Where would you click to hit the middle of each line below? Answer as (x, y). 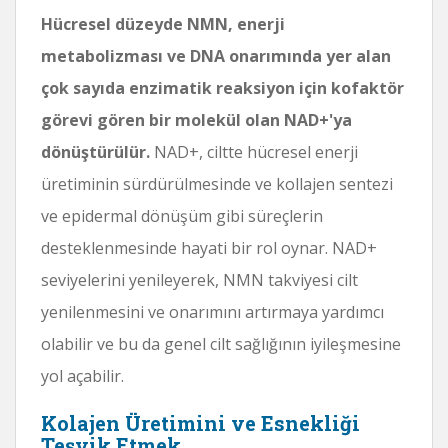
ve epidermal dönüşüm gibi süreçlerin (182, 215)
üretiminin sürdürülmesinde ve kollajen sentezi (217, 183)
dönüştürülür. (95, 151)
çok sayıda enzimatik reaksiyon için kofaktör (222, 87)
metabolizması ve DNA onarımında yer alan (216, 55)
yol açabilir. (82, 375)
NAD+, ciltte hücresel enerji (254, 151)
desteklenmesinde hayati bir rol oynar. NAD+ (209, 247)
